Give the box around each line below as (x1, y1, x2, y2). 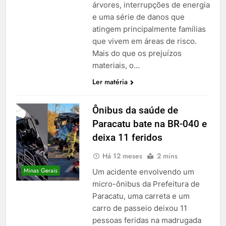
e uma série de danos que (92, 12, 185, 22)
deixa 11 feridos (92, 131, 162, 143)
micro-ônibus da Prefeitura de (92, 179, 200, 189)
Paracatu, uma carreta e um (92, 191, 190, 201)
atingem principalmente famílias (92, 24, 206, 34)
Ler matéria (92, 76, 128, 87)
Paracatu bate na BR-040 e (92, 118, 207, 130)
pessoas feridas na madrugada (92, 215, 201, 225)
